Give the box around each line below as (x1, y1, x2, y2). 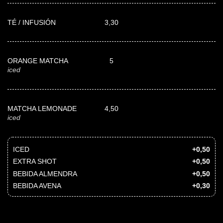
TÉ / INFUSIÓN (7, 18, 56, 26)
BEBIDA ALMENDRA (13, 169, 77, 178)
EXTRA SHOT (13, 157, 57, 166)
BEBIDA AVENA (13, 182, 61, 190)
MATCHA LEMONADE (7, 104, 77, 112)
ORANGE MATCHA (7, 56, 68, 65)
